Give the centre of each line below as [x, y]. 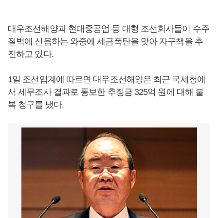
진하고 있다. [31, 54]
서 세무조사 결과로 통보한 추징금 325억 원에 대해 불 [106, 92]
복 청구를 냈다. [36, 105]
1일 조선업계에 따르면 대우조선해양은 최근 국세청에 [107, 79]
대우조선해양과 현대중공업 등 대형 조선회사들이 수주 [109, 29]
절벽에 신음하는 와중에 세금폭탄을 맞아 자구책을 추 [105, 41]
